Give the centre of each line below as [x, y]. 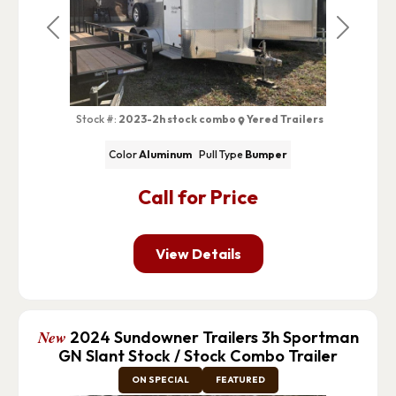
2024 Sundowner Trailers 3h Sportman [214, 337]
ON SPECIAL [160, 379]
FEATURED [240, 379]
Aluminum [165, 154]
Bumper [266, 154]
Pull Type [221, 154]
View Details [198, 253]
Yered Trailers [286, 119]
